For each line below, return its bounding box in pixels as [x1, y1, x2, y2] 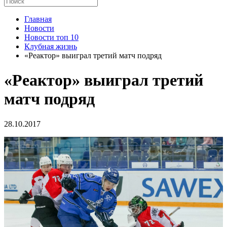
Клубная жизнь [24, 42, 77, 51]
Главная [24, 15, 52, 23]
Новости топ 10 [24, 33, 79, 42]
